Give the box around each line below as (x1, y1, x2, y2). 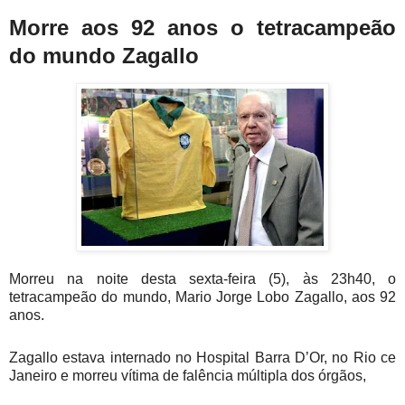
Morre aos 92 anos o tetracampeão (9, 14, 396, 40)
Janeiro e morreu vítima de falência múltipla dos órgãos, (9, 368, 366, 384)
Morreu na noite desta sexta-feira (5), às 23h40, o (9, 271, 396, 287)
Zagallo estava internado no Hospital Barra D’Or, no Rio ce (9, 350, 396, 366)
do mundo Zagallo (9, 42, 205, 68)
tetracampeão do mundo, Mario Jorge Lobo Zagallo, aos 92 (9, 289, 396, 306)
